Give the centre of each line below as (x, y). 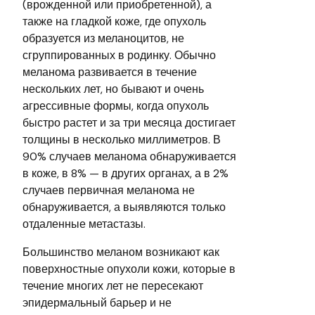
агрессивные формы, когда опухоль (116, 105)
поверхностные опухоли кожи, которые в (129, 269)
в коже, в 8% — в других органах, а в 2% (126, 173)
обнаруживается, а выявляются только (124, 207)
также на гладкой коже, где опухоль (114, 21)
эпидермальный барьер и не (97, 302)
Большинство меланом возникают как (121, 252)
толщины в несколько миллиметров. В (122, 139)
